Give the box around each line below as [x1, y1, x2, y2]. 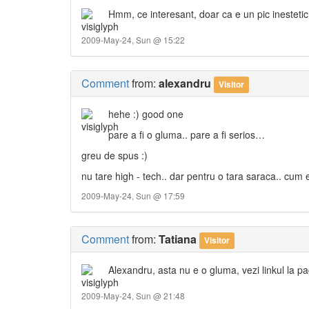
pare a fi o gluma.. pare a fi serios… [108, 128, 266, 142]
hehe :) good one [108, 107, 184, 121]
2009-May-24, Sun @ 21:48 [81, 290, 185, 302]
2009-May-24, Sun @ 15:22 [81, 34, 185, 46]
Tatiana [159, 231, 197, 248]
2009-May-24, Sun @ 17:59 [81, 190, 185, 202]
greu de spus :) [81, 148, 148, 163]
